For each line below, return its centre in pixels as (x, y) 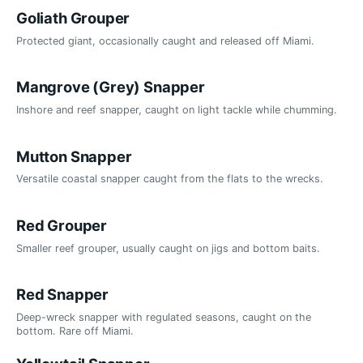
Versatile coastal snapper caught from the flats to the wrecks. (170, 179)
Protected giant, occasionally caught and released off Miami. (165, 41)
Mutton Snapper (74, 156)
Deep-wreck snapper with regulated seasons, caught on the (164, 318)
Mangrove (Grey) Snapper (111, 87)
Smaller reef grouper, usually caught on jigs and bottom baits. (168, 248)
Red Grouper (62, 225)
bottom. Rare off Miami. (75, 331)
